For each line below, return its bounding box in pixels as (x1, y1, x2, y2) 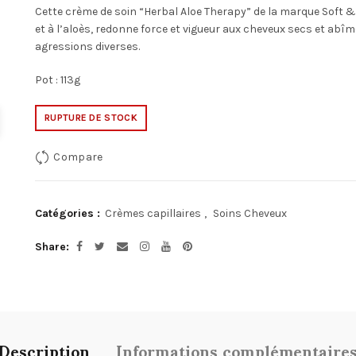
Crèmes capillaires (105, 207, 201, 220)
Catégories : (35, 207, 103, 220)
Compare (53, 149, 103, 164)
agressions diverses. (35, 40, 140, 53)
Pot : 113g (35, 73, 80, 87)
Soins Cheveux (213, 207, 287, 220)
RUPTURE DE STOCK (44, 112, 137, 123)
